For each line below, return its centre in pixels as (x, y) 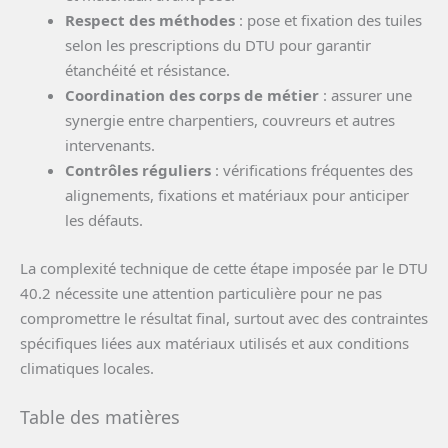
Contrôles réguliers (138, 170)
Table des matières (100, 416)
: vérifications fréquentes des (312, 170)
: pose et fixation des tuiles (328, 20)
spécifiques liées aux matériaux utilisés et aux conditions (214, 342)
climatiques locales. (87, 367)
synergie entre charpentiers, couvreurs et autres (230, 120)
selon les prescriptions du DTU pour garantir (218, 45)
